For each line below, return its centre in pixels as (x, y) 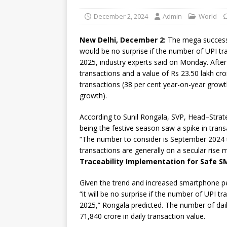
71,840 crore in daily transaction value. (142, 216)
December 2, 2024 (121, 16)
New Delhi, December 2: (123, 40)
